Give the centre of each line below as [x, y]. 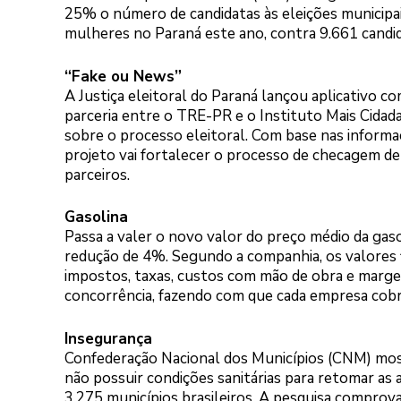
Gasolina [96, 217]
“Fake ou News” [123, 76]
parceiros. [97, 175]
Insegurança [108, 338]
